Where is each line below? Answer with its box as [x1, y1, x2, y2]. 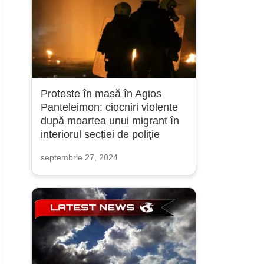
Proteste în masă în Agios [40, 88, 161, 100]
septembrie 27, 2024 [40, 153, 118, 162]
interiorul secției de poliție [40, 128, 160, 140]
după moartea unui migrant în [40, 115, 179, 127]
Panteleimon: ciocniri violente [40, 101, 178, 113]
